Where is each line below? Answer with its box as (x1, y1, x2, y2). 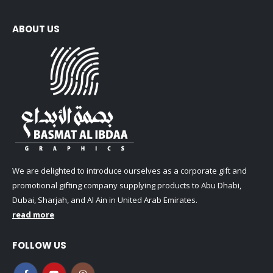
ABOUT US (12, 22, 60, 35)
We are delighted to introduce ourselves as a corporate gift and (12, 165, 247, 177)
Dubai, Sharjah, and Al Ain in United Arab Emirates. (12, 194, 197, 206)
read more (12, 209, 54, 221)
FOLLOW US (12, 239, 66, 252)
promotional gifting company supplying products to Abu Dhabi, (12, 180, 241, 191)
